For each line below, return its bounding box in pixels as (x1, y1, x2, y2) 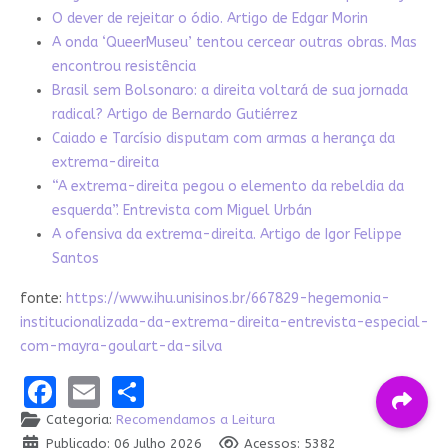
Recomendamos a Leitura (115, 412, 275, 428)
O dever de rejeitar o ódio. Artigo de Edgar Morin (51, 9, 368, 27)
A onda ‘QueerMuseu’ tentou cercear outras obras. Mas (51, 33, 417, 51)
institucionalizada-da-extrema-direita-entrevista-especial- (19, 313, 429, 331)
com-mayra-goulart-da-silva (19, 337, 222, 355)
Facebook (55, 371, 196, 409)
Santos (51, 249, 99, 267)
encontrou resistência (51, 57, 196, 75)
